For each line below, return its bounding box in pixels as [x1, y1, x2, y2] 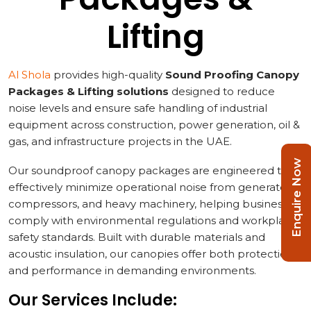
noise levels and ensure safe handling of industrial [8, 101, 267, 115]
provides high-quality [51, 68, 165, 82]
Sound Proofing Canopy [165, 68, 299, 82]
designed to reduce [169, 85, 275, 99]
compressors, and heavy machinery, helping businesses [8, 197, 299, 211]
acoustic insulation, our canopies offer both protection [8, 247, 294, 261]
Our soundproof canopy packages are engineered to [8, 164, 288, 178]
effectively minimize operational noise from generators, [8, 180, 298, 194]
